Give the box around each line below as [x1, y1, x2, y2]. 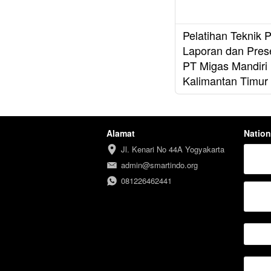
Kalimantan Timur [183, 73, 268, 89]
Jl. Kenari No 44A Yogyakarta [121, 143, 224, 155]
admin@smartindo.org [121, 159, 198, 171]
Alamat [106, 127, 135, 140]
